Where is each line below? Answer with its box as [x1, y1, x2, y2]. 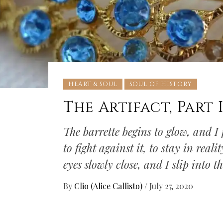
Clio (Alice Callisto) [74, 180, 145, 191]
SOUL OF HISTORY [129, 80, 192, 88]
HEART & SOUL [68, 80, 117, 88]
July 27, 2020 [149, 180, 194, 191]
